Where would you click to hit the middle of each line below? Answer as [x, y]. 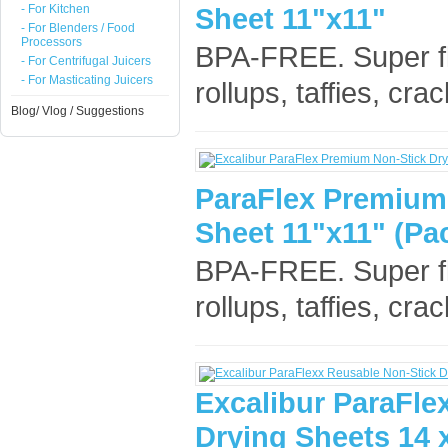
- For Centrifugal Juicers [86, 61]
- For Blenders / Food [78, 28]
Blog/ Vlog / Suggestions [77, 111]
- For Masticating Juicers [87, 80]
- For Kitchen [55, 9]
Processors [51, 42]
